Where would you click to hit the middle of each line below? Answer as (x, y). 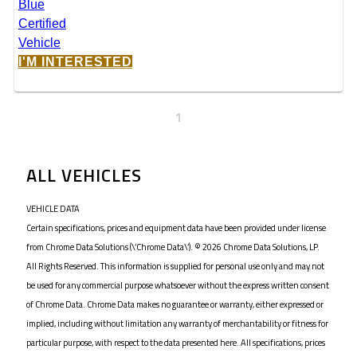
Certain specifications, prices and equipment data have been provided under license (176, 228)
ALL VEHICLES (84, 175)
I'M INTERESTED (75, 62)
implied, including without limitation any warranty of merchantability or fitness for (177, 323)
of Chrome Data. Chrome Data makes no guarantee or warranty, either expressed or (175, 304)
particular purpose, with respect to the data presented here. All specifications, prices (176, 342)
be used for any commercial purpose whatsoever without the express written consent (178, 285)
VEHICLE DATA (53, 208)
